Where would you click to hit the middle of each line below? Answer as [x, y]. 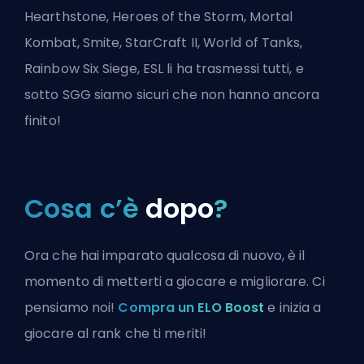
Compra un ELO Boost [191, 308]
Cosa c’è [85, 208]
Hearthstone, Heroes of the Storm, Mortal [159, 17]
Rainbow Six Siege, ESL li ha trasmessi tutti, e [164, 69]
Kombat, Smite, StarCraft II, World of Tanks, [164, 43]
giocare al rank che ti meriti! [116, 334]
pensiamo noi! [71, 308]
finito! [43, 121]
